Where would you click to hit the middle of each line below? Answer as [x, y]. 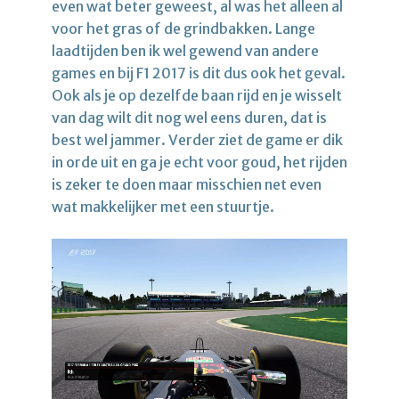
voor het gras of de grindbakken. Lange [183, 28]
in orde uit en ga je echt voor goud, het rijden [199, 162]
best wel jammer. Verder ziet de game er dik [197, 139]
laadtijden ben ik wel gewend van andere [185, 50]
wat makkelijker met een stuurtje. [163, 206]
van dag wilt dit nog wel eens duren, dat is [189, 117]
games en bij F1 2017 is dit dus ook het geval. [199, 73]
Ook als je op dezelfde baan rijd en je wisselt [197, 95]
